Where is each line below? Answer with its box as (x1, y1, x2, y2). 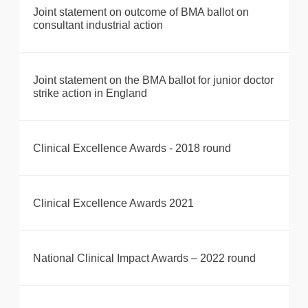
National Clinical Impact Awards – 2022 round (33, 252, 256, 265)
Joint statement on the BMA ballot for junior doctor (33, 74, 274, 87)
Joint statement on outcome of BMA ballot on (33, 6, 249, 19)
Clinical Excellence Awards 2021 (33, 197, 194, 210)
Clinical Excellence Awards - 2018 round (33, 142, 231, 155)
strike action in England (33, 87, 147, 100)
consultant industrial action (33, 19, 163, 32)
